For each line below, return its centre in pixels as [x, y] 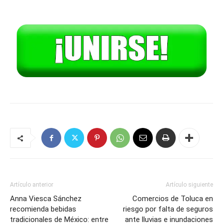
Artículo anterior [32, 185]
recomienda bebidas [43, 209]
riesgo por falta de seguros [168, 209]
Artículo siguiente [189, 185]
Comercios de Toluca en [173, 199]
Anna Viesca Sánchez [46, 199]
